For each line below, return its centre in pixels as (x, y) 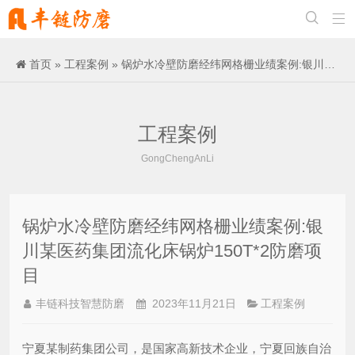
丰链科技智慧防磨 (80, 303)
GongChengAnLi (177, 158)
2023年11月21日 (193, 303)
